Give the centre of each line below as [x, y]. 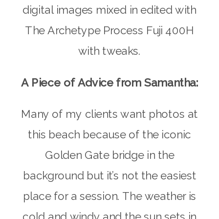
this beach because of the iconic [109, 134]
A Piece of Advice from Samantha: [109, 82]
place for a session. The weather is [109, 196]
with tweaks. [109, 51]
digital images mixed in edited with [109, 10]
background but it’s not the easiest [109, 175]
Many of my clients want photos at [109, 114]
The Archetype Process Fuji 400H [109, 30]
